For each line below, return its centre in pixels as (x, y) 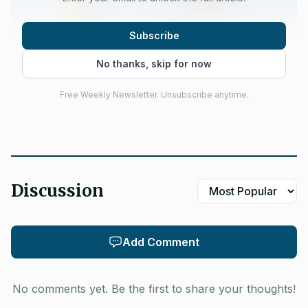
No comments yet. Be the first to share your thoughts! (154, 289)
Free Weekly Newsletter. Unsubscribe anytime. (154, 95)
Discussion (57, 191)
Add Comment (161, 242)
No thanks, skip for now (154, 64)
